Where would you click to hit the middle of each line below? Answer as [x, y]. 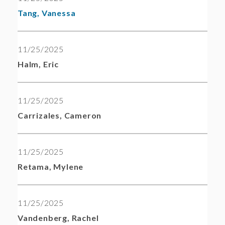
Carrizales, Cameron [60, 116]
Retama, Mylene [51, 167]
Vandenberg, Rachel [58, 218]
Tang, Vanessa [47, 13]
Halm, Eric [38, 64]
